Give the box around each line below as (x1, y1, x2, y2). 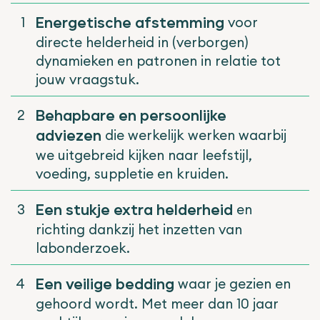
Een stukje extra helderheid (35, 204, 233, 217)
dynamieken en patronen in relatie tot (35, 52, 281, 69)
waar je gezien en (174, 275, 291, 292)
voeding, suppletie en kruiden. (35, 165, 232, 182)
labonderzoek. (35, 239, 130, 256)
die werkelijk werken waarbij (101, 126, 286, 144)
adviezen (35, 129, 101, 143)
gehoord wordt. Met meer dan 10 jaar (35, 295, 279, 312)
